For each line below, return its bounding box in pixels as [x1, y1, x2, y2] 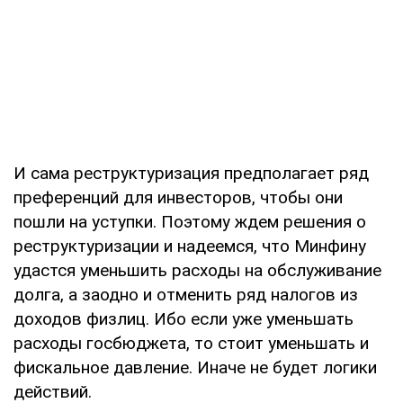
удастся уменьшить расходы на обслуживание [13, 259, 381, 281]
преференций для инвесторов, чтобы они [13, 186, 343, 208]
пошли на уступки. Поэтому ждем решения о [13, 210, 366, 232]
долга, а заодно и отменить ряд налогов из [13, 283, 358, 305]
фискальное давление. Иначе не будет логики [13, 356, 377, 378]
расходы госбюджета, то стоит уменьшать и [13, 332, 369, 354]
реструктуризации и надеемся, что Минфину [13, 235, 366, 256]
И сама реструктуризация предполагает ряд [13, 162, 369, 184]
